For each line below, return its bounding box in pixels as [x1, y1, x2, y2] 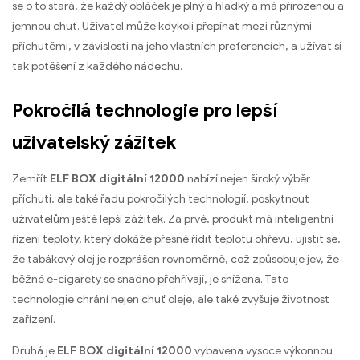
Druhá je [12, 343, 57, 358]
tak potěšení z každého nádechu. [12, 59, 182, 73]
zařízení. [12, 312, 55, 326]
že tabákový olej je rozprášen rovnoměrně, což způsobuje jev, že [12, 252, 339, 266]
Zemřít [12, 171, 50, 186]
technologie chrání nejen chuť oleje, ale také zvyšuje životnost [12, 292, 329, 306]
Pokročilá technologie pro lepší [12, 99, 278, 122]
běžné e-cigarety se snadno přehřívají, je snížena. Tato [12, 272, 288, 286]
